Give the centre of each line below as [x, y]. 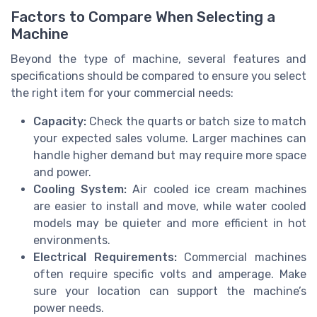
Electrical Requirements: [105, 258]
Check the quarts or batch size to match [196, 122]
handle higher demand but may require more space [170, 156]
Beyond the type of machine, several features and [158, 59]
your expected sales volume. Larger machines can [170, 139]
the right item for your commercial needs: [122, 93]
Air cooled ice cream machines [217, 190]
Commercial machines [242, 258]
